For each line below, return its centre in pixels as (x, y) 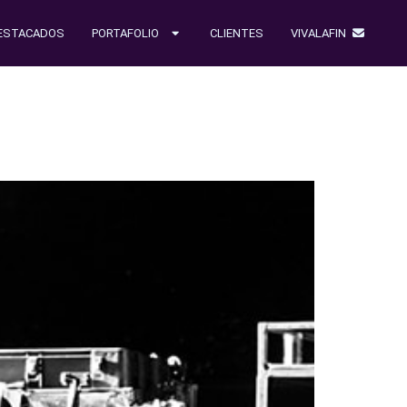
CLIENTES (236, 33)
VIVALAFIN (321, 33)
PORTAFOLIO (125, 33)
